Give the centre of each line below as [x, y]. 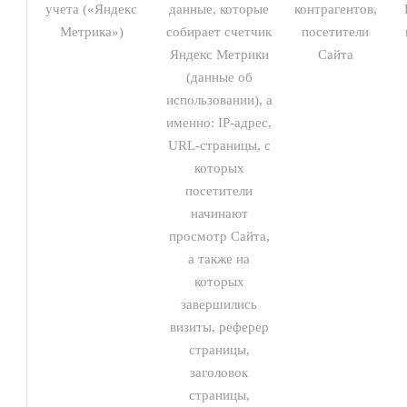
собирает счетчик [219, 32]
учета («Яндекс [91, 9]
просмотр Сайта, [219, 236]
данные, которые [219, 9]
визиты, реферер [219, 327]
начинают [219, 213]
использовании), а [219, 100]
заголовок [219, 372]
